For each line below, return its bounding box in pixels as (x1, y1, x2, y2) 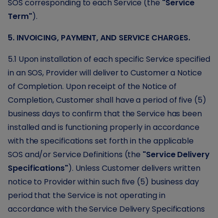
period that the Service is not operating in (8, 190, 165, 201)
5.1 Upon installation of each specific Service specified (8, 54, 210, 65)
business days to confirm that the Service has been (8, 108, 202, 119)
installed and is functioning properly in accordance (8, 122, 200, 133)
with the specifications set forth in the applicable (8, 135, 194, 146)
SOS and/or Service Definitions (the (8, 149, 143, 160)
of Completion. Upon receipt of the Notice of (8, 81, 177, 92)
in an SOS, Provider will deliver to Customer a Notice (8, 67, 202, 78)
